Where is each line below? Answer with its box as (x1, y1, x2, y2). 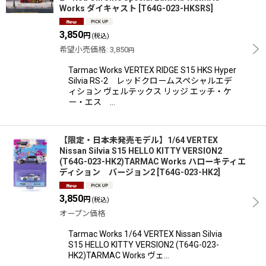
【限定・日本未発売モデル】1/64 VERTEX (59, 135, 218, 145)
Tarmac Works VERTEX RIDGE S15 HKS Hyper (68, 65, 236, 75)
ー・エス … (68, 97, 115, 107)
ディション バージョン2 (59, 167, 155, 177)
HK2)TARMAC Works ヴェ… (68, 250, 169, 260)
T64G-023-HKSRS (141, 3, 211, 13)
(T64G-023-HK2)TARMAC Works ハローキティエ (59, 156, 246, 166)
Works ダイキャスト (59, 3, 137, 13)
